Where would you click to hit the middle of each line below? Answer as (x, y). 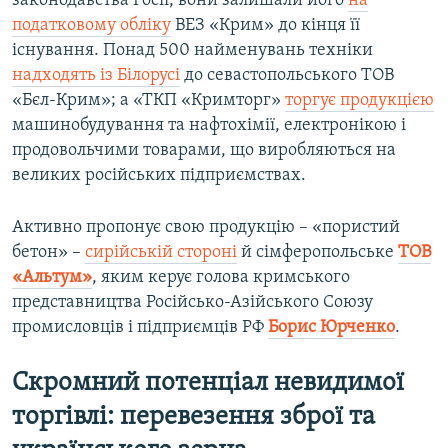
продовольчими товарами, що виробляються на (204, 150)
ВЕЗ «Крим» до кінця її (265, 25)
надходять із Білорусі (96, 75)
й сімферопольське (317, 252)
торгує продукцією (359, 100)
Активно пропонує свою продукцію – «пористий (206, 227)
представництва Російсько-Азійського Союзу (192, 302)
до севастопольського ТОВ (287, 75)
